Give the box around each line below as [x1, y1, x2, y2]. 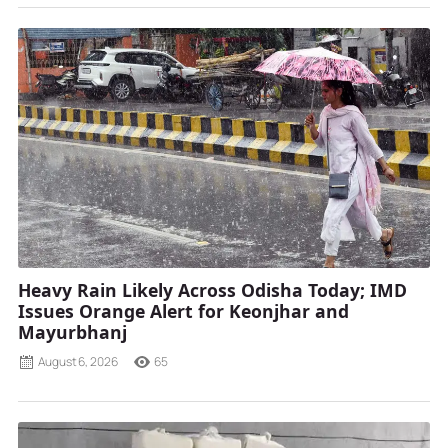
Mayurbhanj [18, 320, 127, 345]
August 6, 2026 [38, 353, 118, 371]
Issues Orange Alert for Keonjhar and [18, 299, 349, 324]
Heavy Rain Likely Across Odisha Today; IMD [18, 278, 407, 303]
